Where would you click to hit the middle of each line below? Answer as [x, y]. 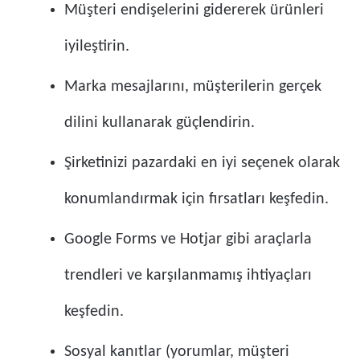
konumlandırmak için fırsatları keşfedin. [196, 200]
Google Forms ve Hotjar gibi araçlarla [188, 240]
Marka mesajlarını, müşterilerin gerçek [193, 87]
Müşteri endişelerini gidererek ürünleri [194, 11]
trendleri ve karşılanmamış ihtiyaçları [188, 276]
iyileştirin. [97, 47]
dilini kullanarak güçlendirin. [160, 123]
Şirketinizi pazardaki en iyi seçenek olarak [202, 164]
